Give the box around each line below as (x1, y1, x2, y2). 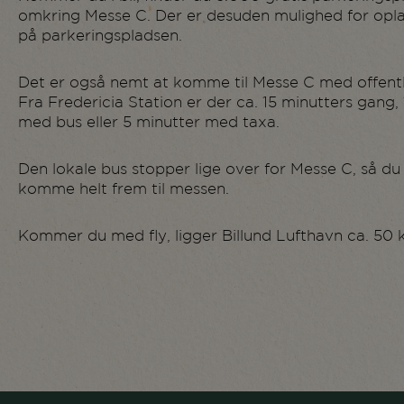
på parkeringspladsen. (18, 30, 182, 44)
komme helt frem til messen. (18, 183, 229, 197)
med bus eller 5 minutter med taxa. (18, 116, 280, 131)
